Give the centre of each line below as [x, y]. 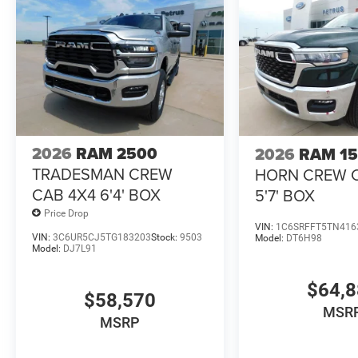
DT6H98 [304, 239]
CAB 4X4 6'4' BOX [96, 195]
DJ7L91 [80, 249]
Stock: [165, 238]
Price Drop [66, 213]
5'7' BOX [285, 196]
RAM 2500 [117, 154]
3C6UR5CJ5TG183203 [102, 238]
